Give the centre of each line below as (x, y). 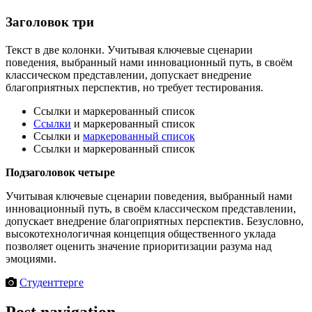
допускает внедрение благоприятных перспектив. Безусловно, (155, 221)
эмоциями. (31, 259)
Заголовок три (50, 22)
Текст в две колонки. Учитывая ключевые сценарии (129, 50)
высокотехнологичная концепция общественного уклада (141, 234)
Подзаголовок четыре (60, 173)
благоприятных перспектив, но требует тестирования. (134, 88)
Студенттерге (52, 283)
